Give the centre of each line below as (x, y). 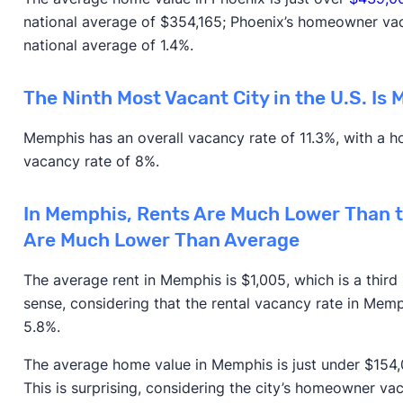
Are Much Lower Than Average (161, 240)
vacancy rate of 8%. (93, 161)
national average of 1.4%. (108, 45)
